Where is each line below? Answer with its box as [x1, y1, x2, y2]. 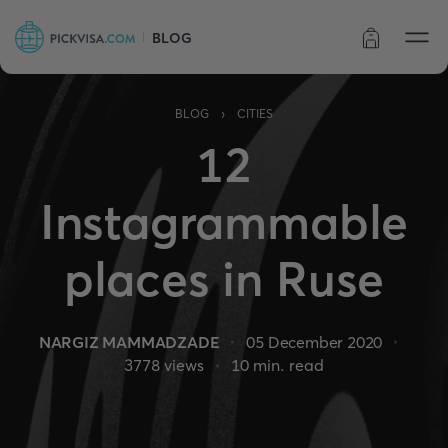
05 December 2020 [246, 332, 383, 352]
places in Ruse [63, 249, 385, 308]
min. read [249, 355, 324, 375]
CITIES [237, 106, 273, 121]
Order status [265, 33, 333, 49]
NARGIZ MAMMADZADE [38, 332, 220, 352]
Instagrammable [39, 192, 409, 251]
